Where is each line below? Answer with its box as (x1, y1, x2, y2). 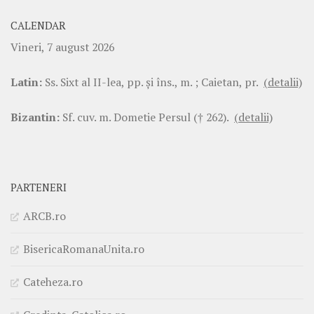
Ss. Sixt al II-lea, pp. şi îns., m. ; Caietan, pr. (42, 74, 264, 90)
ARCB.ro (23, 208, 66, 224)
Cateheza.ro (23, 274, 83, 290)
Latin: (11, 74, 42, 90)
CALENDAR (11, 19, 66, 33)
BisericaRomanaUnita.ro (23, 241, 144, 257)
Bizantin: (11, 109, 60, 125)
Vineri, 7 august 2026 (11, 39, 114, 55)
